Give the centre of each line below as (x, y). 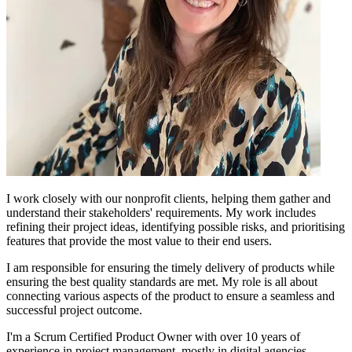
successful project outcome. (74, 310)
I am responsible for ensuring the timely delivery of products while (170, 267)
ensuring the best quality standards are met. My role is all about (162, 281)
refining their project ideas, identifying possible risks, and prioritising (176, 226)
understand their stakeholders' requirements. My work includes (161, 212)
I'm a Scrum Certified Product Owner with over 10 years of (153, 336)
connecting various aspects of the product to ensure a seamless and (170, 295)
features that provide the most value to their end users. (139, 240)
